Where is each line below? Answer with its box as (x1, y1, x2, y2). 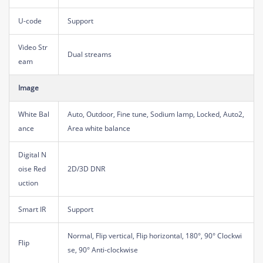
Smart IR (18, 204, 46, 214)
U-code (18, 15, 42, 26)
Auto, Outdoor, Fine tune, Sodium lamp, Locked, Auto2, (68, 109, 244, 119)
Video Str (18, 42, 48, 52)
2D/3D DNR (68, 163, 105, 174)
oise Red (18, 163, 46, 174)
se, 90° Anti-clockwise (68, 244, 138, 255)
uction (18, 177, 38, 188)
